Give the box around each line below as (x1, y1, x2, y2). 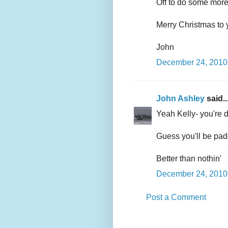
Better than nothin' (156, 154, 221, 163)
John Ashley (156, 94, 205, 103)
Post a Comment (146, 193, 206, 202)
